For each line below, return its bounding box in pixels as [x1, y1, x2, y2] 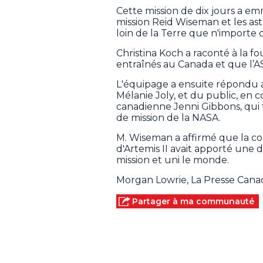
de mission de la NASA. [116, 112, 221, 124]
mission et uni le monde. [116, 154, 229, 166]
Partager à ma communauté [132, 196, 254, 207]
